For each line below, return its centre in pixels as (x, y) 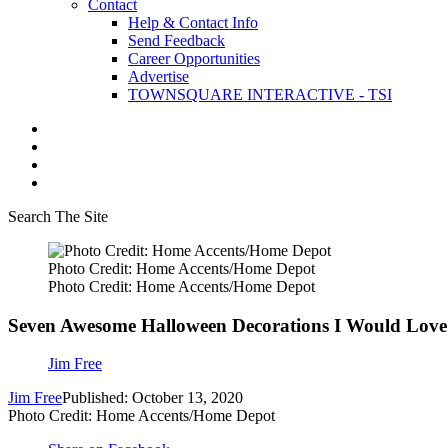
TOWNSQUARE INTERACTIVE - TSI (260, 94)
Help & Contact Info (193, 22)
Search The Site (58, 216)
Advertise (158, 76)
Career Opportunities (194, 58)
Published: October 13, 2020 (152, 398)
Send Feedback (176, 40)
